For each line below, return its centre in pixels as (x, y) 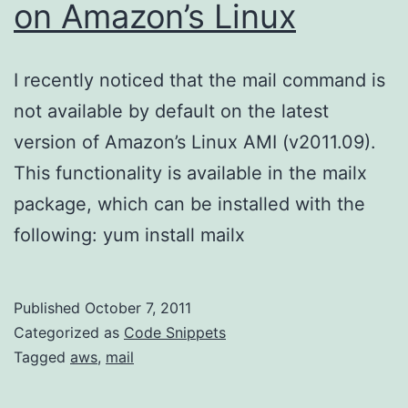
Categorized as (69, 332)
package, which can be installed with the (189, 204)
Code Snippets (175, 332)
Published (49, 307)
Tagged (42, 357)
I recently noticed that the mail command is (199, 80)
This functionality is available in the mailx (190, 173)
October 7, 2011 (138, 307)
